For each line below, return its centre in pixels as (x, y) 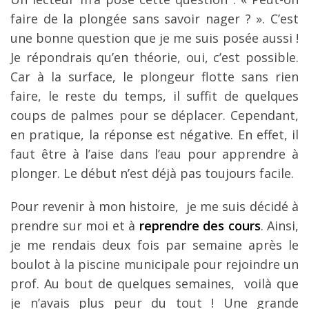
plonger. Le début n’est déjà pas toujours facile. (152, 173)
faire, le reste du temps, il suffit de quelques (154, 96)
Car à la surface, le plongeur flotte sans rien (154, 76)
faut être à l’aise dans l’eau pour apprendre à (154, 153)
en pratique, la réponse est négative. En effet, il (154, 134)
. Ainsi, (279, 225)
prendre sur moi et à (75, 225)
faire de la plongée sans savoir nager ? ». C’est (154, 18)
